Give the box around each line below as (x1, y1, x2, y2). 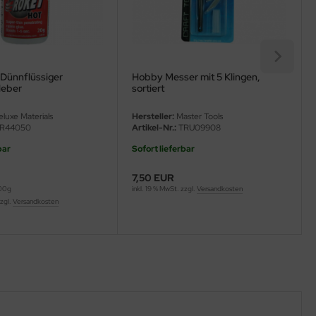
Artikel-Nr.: (131, 122, 176, 134)
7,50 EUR (131, 171, 174, 185)
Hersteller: (131, 111, 174, 123)
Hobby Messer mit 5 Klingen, (131, 71, 260, 84)
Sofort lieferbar (131, 143, 195, 155)
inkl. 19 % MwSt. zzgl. (131, 184, 197, 194)
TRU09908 (176, 122, 221, 134)
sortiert (131, 82, 164, 95)
